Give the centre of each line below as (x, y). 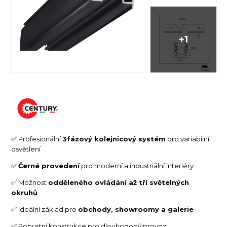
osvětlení (26, 149)
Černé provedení (49, 165)
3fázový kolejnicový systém (114, 139)
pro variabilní (188, 139)
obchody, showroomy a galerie (136, 209)
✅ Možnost (30, 182)
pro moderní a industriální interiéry (137, 165)
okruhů (25, 192)
